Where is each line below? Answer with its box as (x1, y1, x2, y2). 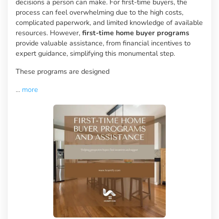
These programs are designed (16, 66, 109, 77)
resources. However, (16, 28, 82, 38)
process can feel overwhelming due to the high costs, (16, 7, 183, 18)
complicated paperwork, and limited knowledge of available (16, 18, 203, 28)
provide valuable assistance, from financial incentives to (16, 38, 191, 48)
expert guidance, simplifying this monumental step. (16, 48, 175, 59)
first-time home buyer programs (82, 28, 189, 38)
